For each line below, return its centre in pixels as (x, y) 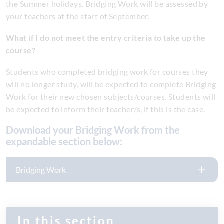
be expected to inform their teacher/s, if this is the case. (106, 109)
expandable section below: (64, 141)
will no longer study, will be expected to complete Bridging (111, 84)
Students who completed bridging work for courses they (107, 72)
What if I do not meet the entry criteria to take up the (106, 38)
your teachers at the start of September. (79, 16)
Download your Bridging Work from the (10, 130)
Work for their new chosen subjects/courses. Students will (111, 97)
